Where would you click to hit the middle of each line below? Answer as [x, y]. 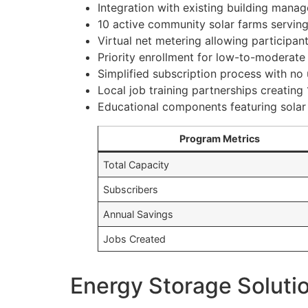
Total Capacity [136, 165]
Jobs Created [135, 239]
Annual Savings [139, 214]
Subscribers [131, 190]
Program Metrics [219, 139]
